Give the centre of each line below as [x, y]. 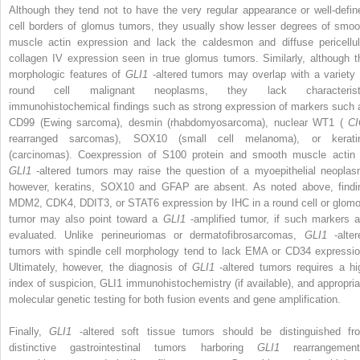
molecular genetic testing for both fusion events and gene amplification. [175, 300]
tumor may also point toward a [86, 219]
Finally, [29, 332]
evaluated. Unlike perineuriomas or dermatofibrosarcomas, [157, 235]
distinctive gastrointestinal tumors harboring [133, 348]
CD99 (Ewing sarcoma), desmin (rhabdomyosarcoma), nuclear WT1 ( [178, 123]
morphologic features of [67, 75]
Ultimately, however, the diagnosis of [100, 268]
